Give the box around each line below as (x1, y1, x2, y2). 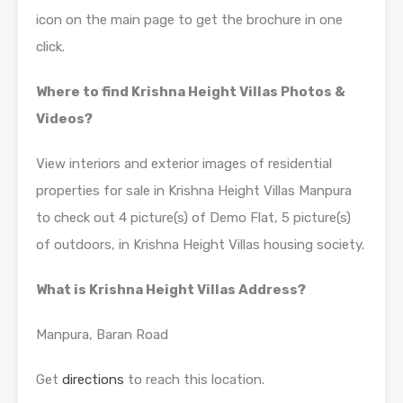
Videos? (36, 111, 93, 128)
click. (36, 39, 65, 56)
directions (62, 372, 124, 389)
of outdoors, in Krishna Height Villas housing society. (36, 237, 364, 254)
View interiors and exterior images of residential (36, 156, 332, 173)
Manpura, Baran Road (36, 327, 168, 344)
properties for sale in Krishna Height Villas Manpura (36, 183, 352, 200)
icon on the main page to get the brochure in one (36, 12, 343, 29)
